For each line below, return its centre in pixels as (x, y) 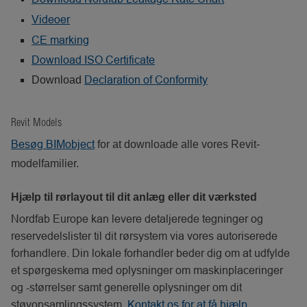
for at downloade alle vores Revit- (177, 144)
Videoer (51, 19)
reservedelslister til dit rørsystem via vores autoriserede (144, 236)
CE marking (60, 40)
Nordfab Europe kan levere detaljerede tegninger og (137, 219)
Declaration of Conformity (146, 79)
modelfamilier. (45, 163)
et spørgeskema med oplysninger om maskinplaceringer (147, 270)
